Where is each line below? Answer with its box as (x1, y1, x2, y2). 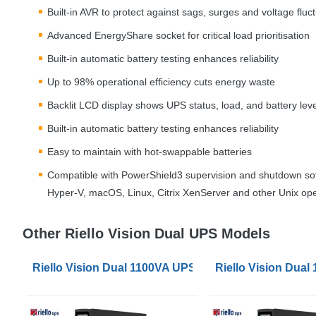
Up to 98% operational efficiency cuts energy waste (47, 76, 275, 88)
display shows (99, 99, 166, 111)
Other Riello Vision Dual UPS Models (23, 226, 270, 242)
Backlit (47, 99, 79, 111)
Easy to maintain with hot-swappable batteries (47, 146, 252, 158)
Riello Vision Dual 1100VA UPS (32, 262, 196, 274)
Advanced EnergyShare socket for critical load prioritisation (47, 30, 310, 42)
